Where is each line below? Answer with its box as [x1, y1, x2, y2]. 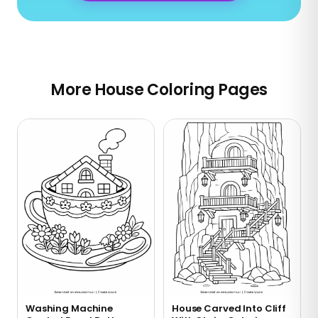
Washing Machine [26, 302, 114, 316]
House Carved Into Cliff [172, 302, 286, 316]
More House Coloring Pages [50, 78, 268, 101]
